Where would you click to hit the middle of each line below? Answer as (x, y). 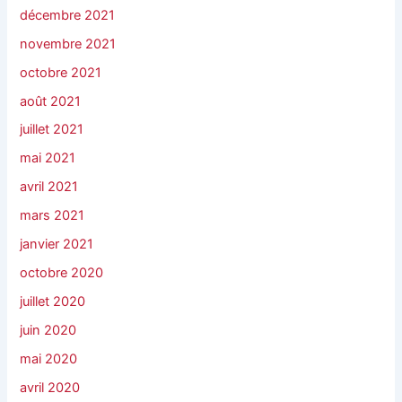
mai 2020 (49, 358)
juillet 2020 (53, 302)
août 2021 (51, 101)
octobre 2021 (61, 72)
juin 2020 (48, 331)
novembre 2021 (68, 44)
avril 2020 (50, 387)
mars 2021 (52, 216)
